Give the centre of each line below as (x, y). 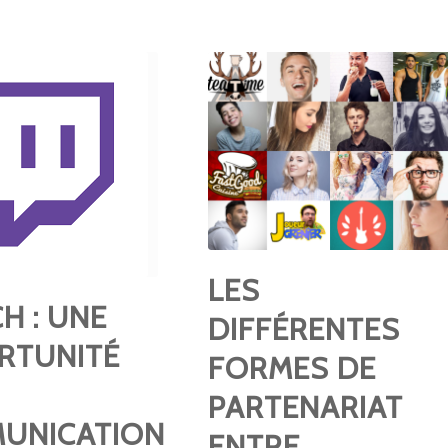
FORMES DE (291, 368)
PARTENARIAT (305, 407)
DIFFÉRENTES (303, 329)
